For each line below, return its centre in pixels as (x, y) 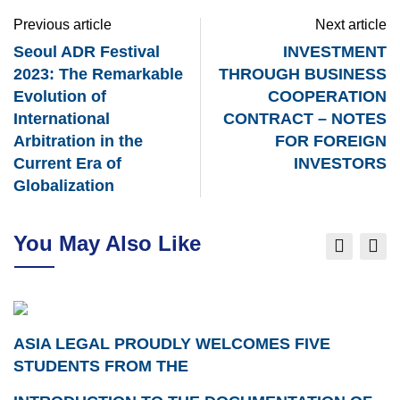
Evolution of (60, 96)
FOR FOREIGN (331, 141)
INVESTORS (340, 163)
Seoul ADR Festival (87, 51)
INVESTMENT (335, 51)
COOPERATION (327, 96)
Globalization (64, 185)
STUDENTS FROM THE (101, 366)
